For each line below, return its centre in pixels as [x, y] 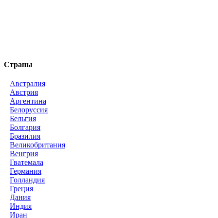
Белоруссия [29, 110]
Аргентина [28, 101]
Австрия [24, 92]
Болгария [25, 127]
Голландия [27, 180]
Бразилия [25, 136]
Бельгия [23, 119]
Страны [18, 65]
